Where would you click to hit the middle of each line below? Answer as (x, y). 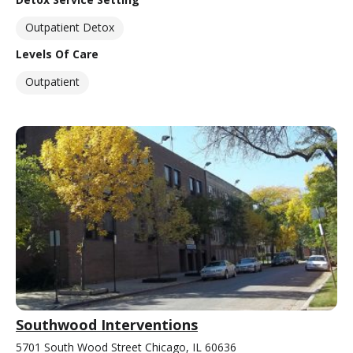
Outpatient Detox (70, 28)
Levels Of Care (57, 54)
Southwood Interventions (107, 324)
